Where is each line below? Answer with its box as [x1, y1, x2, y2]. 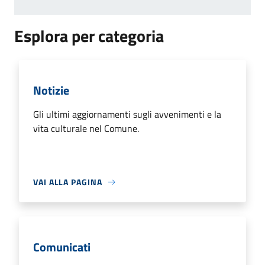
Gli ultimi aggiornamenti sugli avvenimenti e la [33, 107, 221, 122]
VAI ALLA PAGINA [33, 176, 102, 189]
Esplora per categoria [14, 23, 164, 49]
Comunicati [33, 238, 91, 257]
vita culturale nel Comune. [33, 121, 139, 136]
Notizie [33, 81, 69, 100]
